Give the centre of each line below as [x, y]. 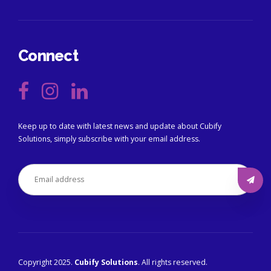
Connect [48, 55]
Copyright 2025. [46, 263]
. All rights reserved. [173, 263]
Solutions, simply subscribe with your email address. [109, 139]
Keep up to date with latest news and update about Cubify [120, 126]
